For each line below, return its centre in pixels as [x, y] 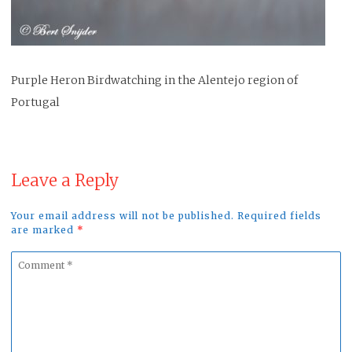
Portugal [35, 102]
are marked [44, 230]
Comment [38, 262]
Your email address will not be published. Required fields [166, 216]
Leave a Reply [65, 180]
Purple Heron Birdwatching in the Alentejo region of [154, 80]
